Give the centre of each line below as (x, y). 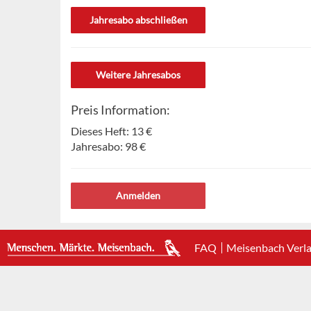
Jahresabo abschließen (138, 20)
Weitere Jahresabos (138, 75)
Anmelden (138, 196)
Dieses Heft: (101, 131)
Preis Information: (120, 110)
